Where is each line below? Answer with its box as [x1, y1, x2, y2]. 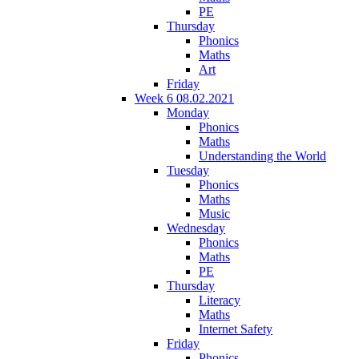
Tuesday [167, 163, 209, 177]
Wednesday [167, 220, 225, 235]
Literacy [199, 292, 240, 307]
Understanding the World [199, 148, 326, 163]
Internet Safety [199, 321, 272, 336]
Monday [167, 105, 209, 119]
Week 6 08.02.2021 [135, 91, 234, 105]
